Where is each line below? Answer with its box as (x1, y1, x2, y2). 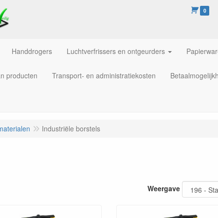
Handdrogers (12, 46, 52, 56)
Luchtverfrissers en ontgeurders (67, 46, 165, 56)
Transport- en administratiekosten (52, 71, 156, 80)
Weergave (147, 183, 180, 193)
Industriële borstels (42, 124, 100, 133)
